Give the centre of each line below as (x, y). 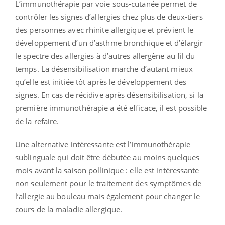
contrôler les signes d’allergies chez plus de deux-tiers (109, 17)
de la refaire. (37, 121)
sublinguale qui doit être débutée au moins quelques (107, 157)
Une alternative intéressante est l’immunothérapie (103, 144)
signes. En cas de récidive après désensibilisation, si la (109, 95)
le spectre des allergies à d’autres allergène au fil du (105, 56)
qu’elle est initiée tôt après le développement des (101, 82)
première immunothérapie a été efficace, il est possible (111, 108)
